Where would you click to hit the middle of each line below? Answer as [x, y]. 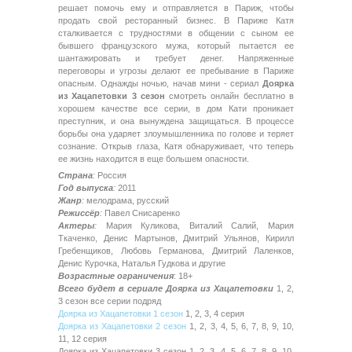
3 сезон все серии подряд [110, 301]
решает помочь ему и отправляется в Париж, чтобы [176, 7]
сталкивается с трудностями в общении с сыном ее [176, 33]
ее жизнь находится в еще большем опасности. [154, 158]
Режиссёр [79, 213]
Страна [75, 175]
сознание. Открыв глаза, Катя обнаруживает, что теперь [176, 146]
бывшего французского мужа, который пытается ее [176, 45]
